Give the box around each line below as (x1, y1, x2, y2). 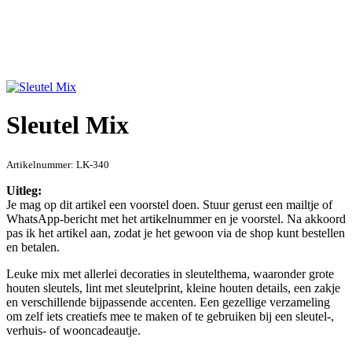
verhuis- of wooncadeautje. (6, 323, 141, 337)
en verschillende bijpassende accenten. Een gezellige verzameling (6, 295, 330, 309)
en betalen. (6, 240, 60, 254)
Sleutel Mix (6, 111, 129, 140)
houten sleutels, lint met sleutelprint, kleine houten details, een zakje (6, 280, 340, 295)
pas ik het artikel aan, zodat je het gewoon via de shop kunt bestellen (6, 225, 345, 240)
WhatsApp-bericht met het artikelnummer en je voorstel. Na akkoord (6, 211, 346, 225)
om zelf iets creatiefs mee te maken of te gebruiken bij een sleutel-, (6, 309, 334, 323)
